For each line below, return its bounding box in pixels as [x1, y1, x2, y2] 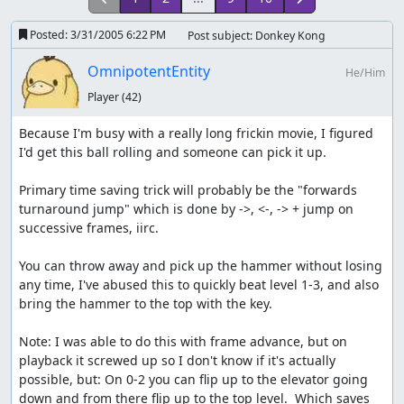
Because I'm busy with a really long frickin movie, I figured [19, 124, 373, 142]
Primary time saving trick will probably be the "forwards [19, 181, 357, 199]
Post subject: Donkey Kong [188, 28, 326, 43]
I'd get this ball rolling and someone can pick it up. [19, 143, 326, 161]
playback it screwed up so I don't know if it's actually [19, 352, 335, 370]
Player [87, 88, 122, 105]
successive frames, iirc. [19, 219, 159, 237]
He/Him [344, 64, 385, 80]
